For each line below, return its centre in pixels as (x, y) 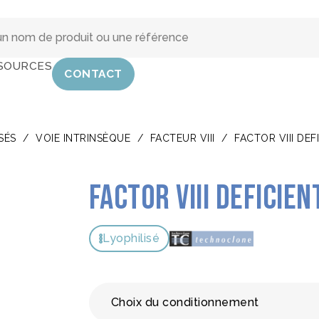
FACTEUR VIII (182, 138)
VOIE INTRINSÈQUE (83, 138)
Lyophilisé (131, 238)
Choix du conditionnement (185, 302)
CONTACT (93, 74)
